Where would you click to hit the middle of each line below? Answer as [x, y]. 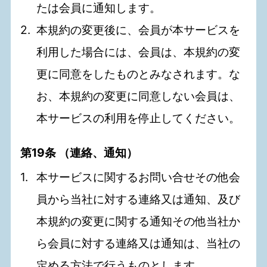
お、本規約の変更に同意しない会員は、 [139, 96]
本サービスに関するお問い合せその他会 [139, 177]
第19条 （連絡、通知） [79, 153]
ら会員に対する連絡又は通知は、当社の [139, 243]
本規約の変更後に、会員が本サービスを [139, 30]
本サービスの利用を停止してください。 [139, 118]
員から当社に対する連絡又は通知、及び [139, 199]
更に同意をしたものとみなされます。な [139, 74]
